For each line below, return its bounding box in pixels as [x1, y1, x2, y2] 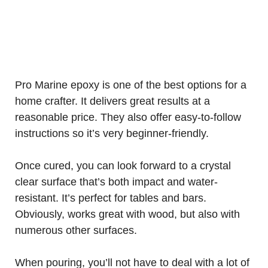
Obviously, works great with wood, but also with [15, 208, 240, 220]
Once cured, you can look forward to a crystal [15, 160, 231, 172]
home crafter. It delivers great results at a [15, 95, 210, 107]
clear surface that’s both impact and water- [15, 176, 218, 188]
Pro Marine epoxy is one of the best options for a [15, 79, 246, 91]
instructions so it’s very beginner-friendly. [15, 127, 209, 139]
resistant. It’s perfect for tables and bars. [15, 192, 206, 204]
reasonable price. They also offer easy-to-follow [15, 111, 241, 123]
